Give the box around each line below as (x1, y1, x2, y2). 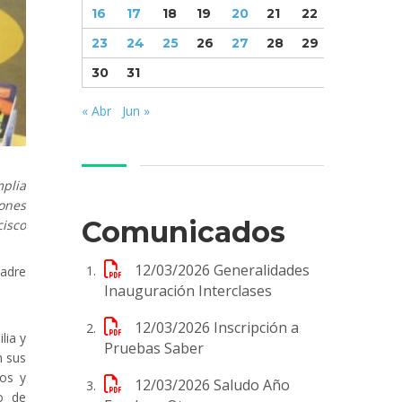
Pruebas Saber (104, 337, 204, 358)
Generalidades (214, 259, 310, 280)
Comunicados (82, 214, 285, 249)
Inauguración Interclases (104, 280, 272, 301)
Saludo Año (214, 374, 290, 395)
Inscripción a (214, 317, 299, 337)
